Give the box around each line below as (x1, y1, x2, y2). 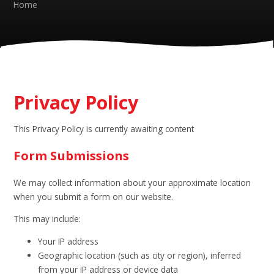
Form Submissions (13, 147, 130, 165)
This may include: (13, 213, 81, 225)
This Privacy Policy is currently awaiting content (13, 122, 194, 135)
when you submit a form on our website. (13, 190, 174, 202)
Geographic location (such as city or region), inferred (38, 249, 242, 261)
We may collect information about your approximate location (13, 176, 251, 188)
